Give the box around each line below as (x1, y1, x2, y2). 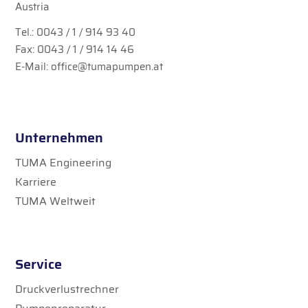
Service (15, 253, 63, 276)
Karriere (15, 173, 57, 191)
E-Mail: (15, 58, 52, 76)
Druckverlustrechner (15, 280, 120, 298)
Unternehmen (15, 126, 104, 149)
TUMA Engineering (15, 154, 112, 172)
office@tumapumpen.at (51, 58, 164, 76)
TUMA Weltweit (15, 192, 96, 210)
